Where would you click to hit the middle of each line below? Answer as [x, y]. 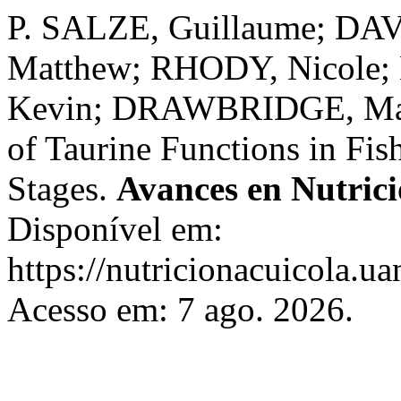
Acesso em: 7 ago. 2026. [180, 309]
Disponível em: [115, 229]
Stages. [62, 188]
